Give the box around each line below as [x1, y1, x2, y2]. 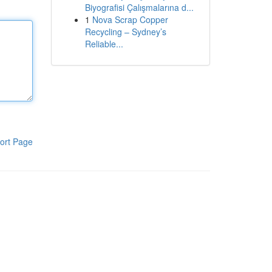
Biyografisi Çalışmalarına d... [84, 1, 194, 13]
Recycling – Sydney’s [84, 25, 166, 38]
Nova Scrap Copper [92, 13, 168, 25]
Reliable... [84, 38, 123, 50]
